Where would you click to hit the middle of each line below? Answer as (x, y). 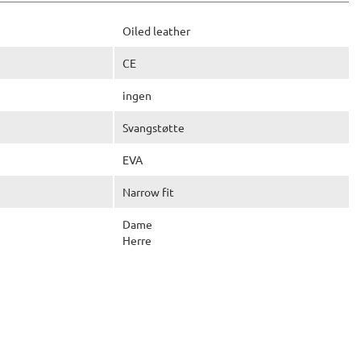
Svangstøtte (154, 127)
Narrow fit (148, 191)
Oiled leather (156, 30)
